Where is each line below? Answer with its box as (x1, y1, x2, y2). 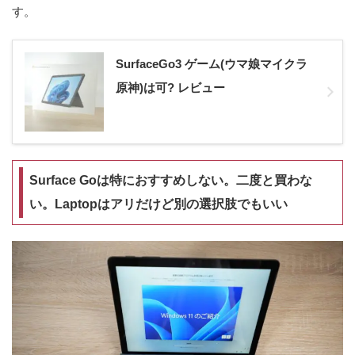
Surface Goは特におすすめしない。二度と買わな (29, 173, 312, 187)
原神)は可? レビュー (116, 80, 225, 94)
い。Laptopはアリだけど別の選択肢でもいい (29, 197, 288, 211)
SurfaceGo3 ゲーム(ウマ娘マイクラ (116, 56, 307, 71)
